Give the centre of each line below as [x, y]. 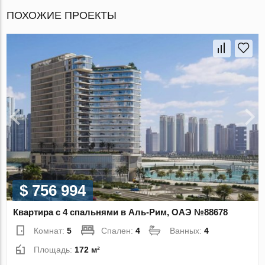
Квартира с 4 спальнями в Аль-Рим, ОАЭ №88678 [121, 212]
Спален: [119, 231]
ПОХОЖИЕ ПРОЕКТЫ [62, 15]
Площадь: [54, 250]
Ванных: [187, 231]
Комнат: [51, 231]
